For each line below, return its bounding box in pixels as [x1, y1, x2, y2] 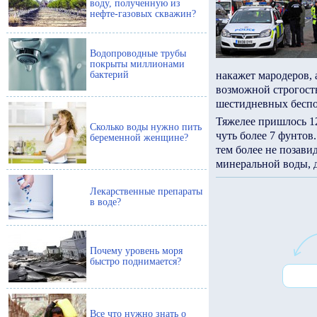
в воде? [90, 196, 121, 208]
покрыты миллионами [90, 58, 185, 70]
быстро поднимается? [90, 255, 181, 267]
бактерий [90, 69, 129, 81]
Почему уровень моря [90, 245, 183, 257]
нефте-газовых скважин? [90, 8, 196, 20]
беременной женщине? [90, 132, 188, 144]
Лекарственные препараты [90, 185, 202, 197]
